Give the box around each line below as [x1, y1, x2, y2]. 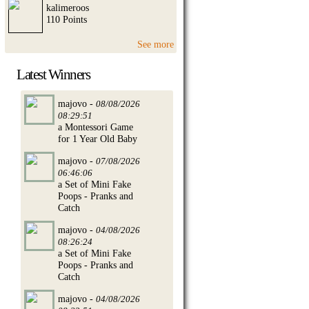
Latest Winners [17, 66, 90, 82]
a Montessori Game [58, 121, 133, 132]
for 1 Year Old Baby [58, 132, 137, 144]
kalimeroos [46, 1, 89, 13]
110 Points [46, 13, 87, 25]
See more [137, 39, 175, 50]
